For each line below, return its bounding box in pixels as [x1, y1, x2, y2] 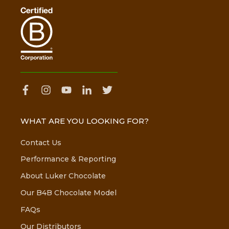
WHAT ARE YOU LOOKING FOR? [20, 116, 149, 126]
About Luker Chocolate [20, 171, 106, 181]
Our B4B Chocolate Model [20, 188, 117, 198]
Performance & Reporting [20, 154, 116, 164]
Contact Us [20, 138, 61, 147]
